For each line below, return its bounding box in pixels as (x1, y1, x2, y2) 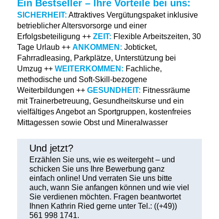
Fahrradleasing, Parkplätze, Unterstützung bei (17, 53, 176, 62)
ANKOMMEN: (72, 43, 122, 51)
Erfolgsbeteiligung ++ (17, 32, 93, 41)
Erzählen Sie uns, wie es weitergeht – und (29, 155, 175, 164)
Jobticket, (122, 43, 157, 51)
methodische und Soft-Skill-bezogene (17, 75, 147, 84)
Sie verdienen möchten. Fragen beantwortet (29, 192, 181, 201)
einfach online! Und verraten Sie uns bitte (29, 174, 172, 182)
